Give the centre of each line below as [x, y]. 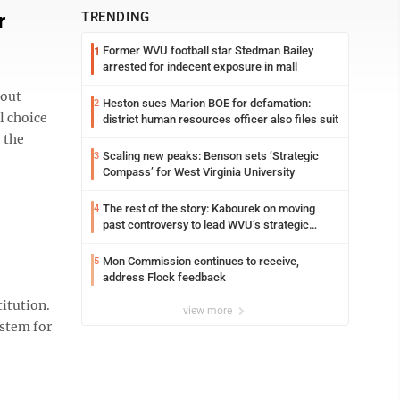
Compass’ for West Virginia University [199, 172]
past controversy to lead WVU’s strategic [206, 225]
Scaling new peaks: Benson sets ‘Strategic [211, 156]
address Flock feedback [164, 277]
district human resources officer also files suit [221, 119]
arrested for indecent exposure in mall [200, 67]
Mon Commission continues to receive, [201, 261]
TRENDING [116, 17]
